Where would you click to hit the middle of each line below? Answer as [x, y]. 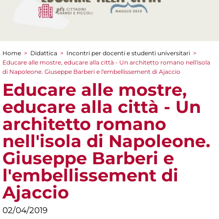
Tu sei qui [31, 63]
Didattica [44, 53]
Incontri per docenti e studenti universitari [128, 53]
